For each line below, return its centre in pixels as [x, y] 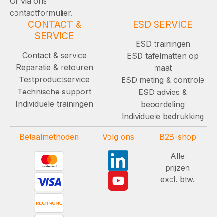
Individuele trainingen [54, 103]
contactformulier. [41, 12]
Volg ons [118, 137]
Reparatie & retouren [54, 67]
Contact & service [54, 55]
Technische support [54, 91]
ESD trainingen [163, 43]
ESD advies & [163, 92]
